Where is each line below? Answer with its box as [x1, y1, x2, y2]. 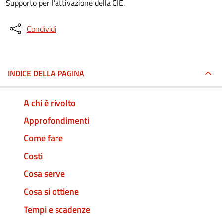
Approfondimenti [24, 113, 89, 127]
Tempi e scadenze [24, 202, 90, 216]
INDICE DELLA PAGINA [8, 67, 84, 79]
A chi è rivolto [24, 96, 76, 110]
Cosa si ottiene [24, 184, 79, 198]
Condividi [27, 23, 56, 35]
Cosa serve [24, 167, 65, 181]
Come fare [24, 131, 63, 145]
